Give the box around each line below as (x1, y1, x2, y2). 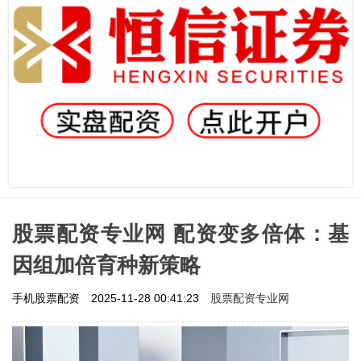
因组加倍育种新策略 (12, 252, 201, 277)
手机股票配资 (12, 291, 83, 305)
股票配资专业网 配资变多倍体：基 (12, 221, 349, 246)
